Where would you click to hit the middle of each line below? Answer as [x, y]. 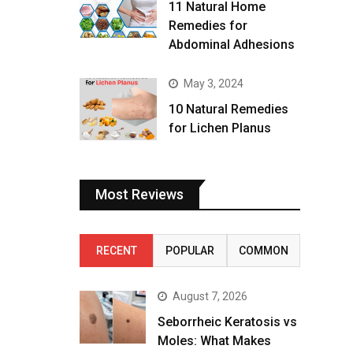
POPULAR [190, 250]
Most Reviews [139, 194]
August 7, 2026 [210, 296]
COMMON [263, 250]
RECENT [116, 250]
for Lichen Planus [220, 128]
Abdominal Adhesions [232, 45]
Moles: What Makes [214, 340]
